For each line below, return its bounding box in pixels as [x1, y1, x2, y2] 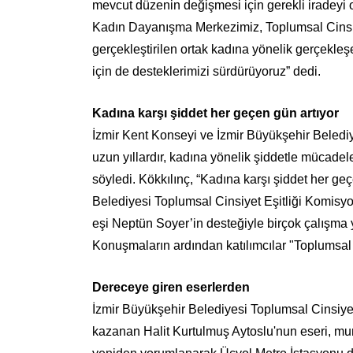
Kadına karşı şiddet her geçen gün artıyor [92, 106, 339, 120]
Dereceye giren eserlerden [92, 281, 250, 294]
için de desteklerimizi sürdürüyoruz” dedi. [92, 65, 327, 78]
